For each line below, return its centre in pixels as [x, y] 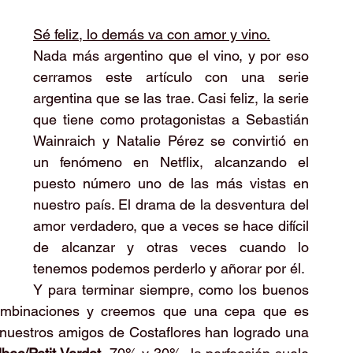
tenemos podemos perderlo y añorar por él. [169, 268]
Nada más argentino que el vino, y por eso [171, 56]
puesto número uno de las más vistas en [171, 183]
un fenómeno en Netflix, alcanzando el [171, 162]
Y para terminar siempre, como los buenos [171, 290]
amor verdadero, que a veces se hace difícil [171, 226]
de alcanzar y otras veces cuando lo [171, 247]
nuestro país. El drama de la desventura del [171, 204]
